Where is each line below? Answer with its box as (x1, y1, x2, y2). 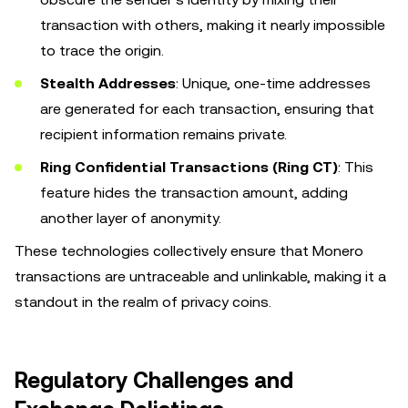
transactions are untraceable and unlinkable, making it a (15, 268, 386, 285)
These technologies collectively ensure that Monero (15, 242, 363, 260)
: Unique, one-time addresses (176, 75, 371, 92)
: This (338, 158, 373, 176)
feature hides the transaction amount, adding (40, 184, 348, 201)
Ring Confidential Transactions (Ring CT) (40, 158, 338, 176)
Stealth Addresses (40, 75, 176, 92)
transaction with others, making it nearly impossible (40, 16, 385, 34)
